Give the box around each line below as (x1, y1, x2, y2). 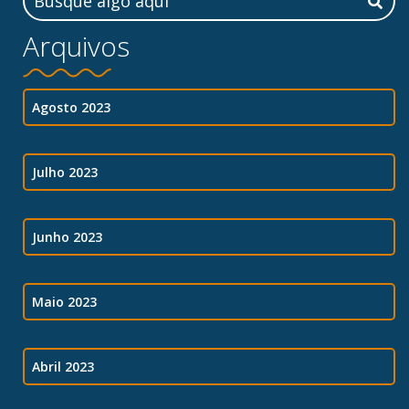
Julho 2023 (32, 163, 98, 182)
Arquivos (23, 27, 130, 66)
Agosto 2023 (32, 99, 110, 117)
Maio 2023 (32, 293, 97, 311)
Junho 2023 (32, 228, 102, 246)
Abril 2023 (32, 358, 94, 376)
